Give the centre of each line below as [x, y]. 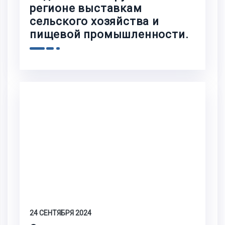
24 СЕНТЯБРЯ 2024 [61, 213]
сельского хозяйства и [94, 22]
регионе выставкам [86, 9]
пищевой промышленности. [109, 35]
